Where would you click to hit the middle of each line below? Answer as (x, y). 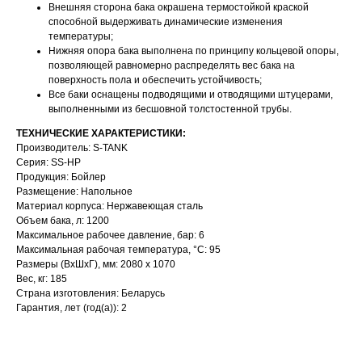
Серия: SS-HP (48, 163)
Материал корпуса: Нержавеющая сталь (109, 206)
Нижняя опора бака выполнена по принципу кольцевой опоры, (194, 51)
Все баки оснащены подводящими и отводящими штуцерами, (191, 95)
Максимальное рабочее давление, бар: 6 (110, 236)
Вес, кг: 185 (42, 279)
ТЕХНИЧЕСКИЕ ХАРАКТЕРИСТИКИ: (101, 134)
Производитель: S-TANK (72, 148)
